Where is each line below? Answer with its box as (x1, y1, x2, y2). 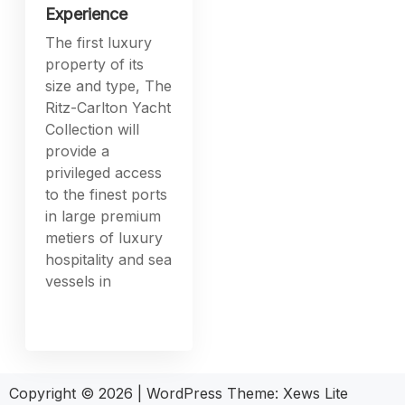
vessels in (45, 103, 112, 122)
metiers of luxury (45, 60, 164, 79)
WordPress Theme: (146, 215, 283, 234)
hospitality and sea (45, 81, 173, 100)
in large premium (45, 38, 162, 57)
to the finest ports (45, 16, 168, 35)
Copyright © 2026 (9, 215, 137, 234)
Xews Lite (283, 215, 348, 234)
